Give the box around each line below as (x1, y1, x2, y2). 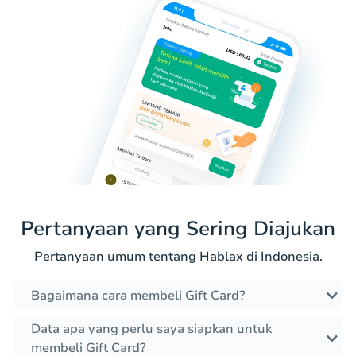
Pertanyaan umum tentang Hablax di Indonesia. (33, 248, 323, 266)
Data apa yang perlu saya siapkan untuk (31, 320, 272, 339)
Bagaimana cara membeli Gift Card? (31, 287, 245, 305)
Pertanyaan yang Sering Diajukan (21, 215, 335, 243)
